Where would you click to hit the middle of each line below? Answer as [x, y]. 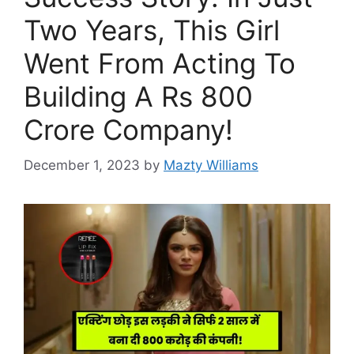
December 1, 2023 [82, 165]
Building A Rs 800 [138, 97]
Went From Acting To [160, 64]
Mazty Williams [211, 165]
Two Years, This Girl [152, 30]
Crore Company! [128, 130]
